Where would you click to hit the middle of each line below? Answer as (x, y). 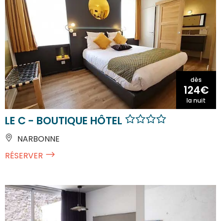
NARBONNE (37, 139)
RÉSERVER (24, 155)
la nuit (196, 100)
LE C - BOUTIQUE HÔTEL (65, 120)
